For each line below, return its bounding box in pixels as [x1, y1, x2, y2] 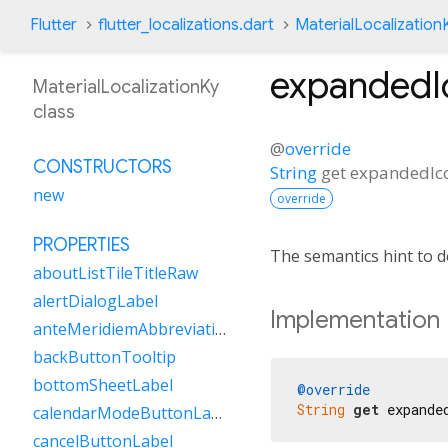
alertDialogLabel [33, 290, 158, 312]
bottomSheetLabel [33, 374, 173, 396]
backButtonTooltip [33, 346, 176, 368]
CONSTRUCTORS [33, 156, 172, 178]
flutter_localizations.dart [98, 15, 274, 35]
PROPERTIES [33, 234, 130, 256]
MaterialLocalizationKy [33, 76, 219, 98]
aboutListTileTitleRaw [33, 262, 198, 284]
